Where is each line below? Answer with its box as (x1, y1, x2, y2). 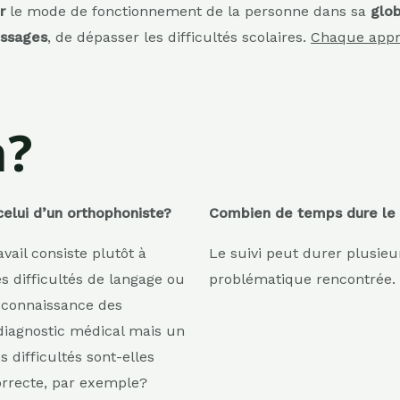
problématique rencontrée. (209, 271, 396, 287)
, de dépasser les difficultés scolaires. (47, 29, 311, 46)
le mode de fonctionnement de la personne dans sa (10, 3, 371, 20)
